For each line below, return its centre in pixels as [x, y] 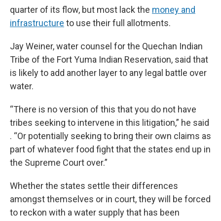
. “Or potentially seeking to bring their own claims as [110, 136]
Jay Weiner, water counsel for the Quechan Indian [106, 46]
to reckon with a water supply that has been [95, 212]
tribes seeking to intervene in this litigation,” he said [110, 123]
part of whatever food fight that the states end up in [110, 149]
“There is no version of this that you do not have [103, 109]
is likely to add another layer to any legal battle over [108, 73]
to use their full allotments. [117, 23]
